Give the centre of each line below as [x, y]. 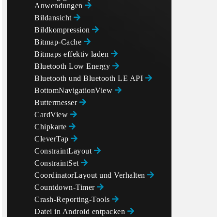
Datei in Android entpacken [81, 211]
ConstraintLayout [64, 151]
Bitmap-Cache [59, 42]
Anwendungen [60, 6]
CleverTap [53, 139]
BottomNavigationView [75, 90]
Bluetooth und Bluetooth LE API [90, 78]
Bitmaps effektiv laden [73, 54]
